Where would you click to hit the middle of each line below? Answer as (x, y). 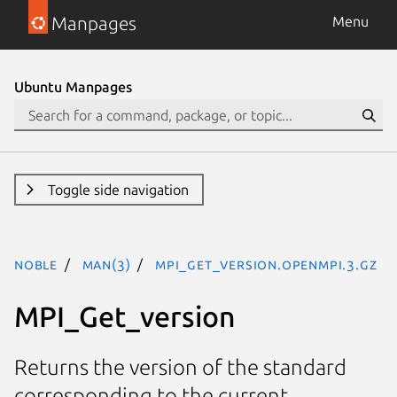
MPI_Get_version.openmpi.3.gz (266, 264)
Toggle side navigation (118, 190)
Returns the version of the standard (180, 368)
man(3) (106, 264)
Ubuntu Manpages (73, 87)
